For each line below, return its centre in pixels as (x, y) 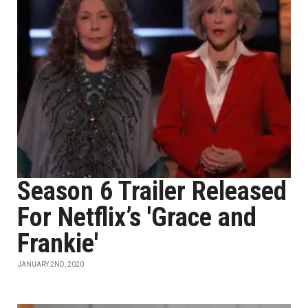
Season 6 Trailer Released (152, 191)
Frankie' (58, 243)
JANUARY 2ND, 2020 (51, 264)
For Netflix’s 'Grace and (137, 217)
